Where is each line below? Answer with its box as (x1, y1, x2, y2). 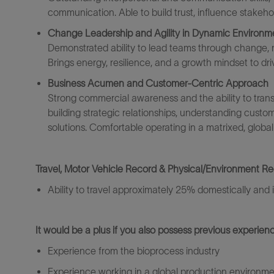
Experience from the (48, 245, 135, 256)
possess (158, 224, 191, 235)
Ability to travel (48, 184, 110, 195)
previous (194, 224, 230, 235)
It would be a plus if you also (35, 224, 155, 235)
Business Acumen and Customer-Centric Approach (48, 78, 268, 89)
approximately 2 (113, 184, 181, 195)
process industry (150, 245, 220, 256)
